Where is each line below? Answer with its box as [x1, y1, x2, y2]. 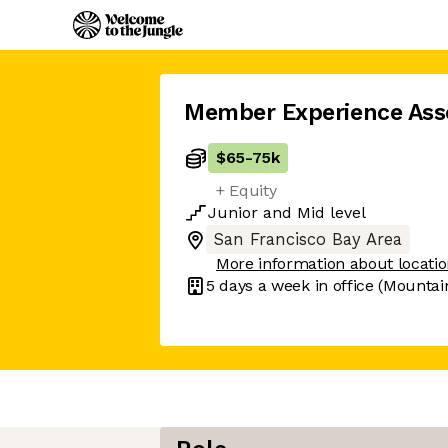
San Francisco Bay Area [214, 230, 402, 249]
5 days [206, 275, 254, 295]
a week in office [253, 275, 374, 295]
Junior [208, 203, 258, 222]
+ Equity [216, 181, 277, 200]
